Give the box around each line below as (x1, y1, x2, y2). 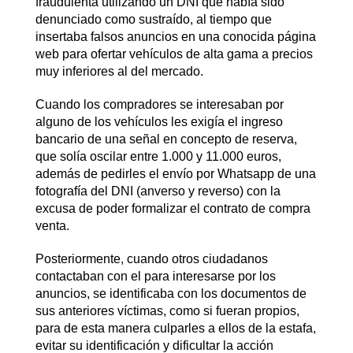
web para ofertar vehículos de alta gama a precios (35, 46, 313, 61)
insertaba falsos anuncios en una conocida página (35, 29, 316, 43)
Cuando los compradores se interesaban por (35, 97, 284, 111)
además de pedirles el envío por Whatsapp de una (35, 166, 316, 180)
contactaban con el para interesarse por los (35, 269, 276, 283)
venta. (35, 218, 69, 232)
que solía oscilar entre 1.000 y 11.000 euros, (35, 149, 281, 163)
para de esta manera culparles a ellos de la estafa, (35, 321, 316, 335)
